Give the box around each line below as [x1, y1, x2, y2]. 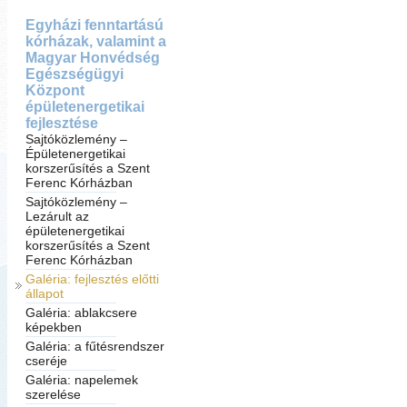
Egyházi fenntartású [25, 17, 164, 33]
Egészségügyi [25, 66, 124, 82]
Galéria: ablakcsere [25, 305, 137, 320]
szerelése [25, 387, 81, 402]
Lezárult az [25, 209, 89, 223]
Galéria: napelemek [25, 372, 138, 387]
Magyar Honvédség [25, 50, 160, 65]
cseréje [25, 353, 67, 368]
